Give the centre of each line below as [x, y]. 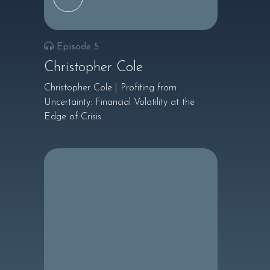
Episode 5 [77, 47]
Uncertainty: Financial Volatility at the [119, 102]
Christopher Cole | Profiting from [110, 88]
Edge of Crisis [72, 117]
